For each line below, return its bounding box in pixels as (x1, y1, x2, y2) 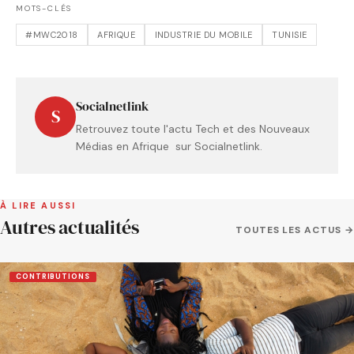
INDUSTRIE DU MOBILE (154, 29, 253, 41)
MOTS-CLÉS (16, 3, 73, 14)
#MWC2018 (25, 29, 78, 41)
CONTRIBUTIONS (16, 271, 90, 281)
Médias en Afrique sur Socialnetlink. (76, 139, 262, 154)
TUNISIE (272, 29, 307, 41)
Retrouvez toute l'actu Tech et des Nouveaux (76, 122, 310, 137)
